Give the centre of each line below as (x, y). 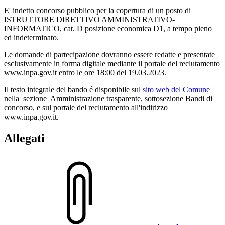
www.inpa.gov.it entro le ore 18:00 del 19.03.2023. (85, 72)
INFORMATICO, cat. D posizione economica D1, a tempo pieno (108, 28)
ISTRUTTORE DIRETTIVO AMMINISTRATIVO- (89, 19)
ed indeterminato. (31, 37)
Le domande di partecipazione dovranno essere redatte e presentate (109, 54)
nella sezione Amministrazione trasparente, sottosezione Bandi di (108, 98)
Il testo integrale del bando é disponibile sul (73, 89)
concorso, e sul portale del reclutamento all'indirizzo (86, 107)
